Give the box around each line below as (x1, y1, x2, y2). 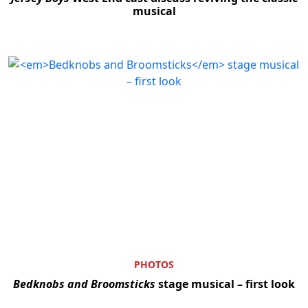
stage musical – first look (155, 276, 295, 292)
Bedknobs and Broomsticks (13, 276, 155, 292)
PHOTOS (134, 258, 174, 272)
